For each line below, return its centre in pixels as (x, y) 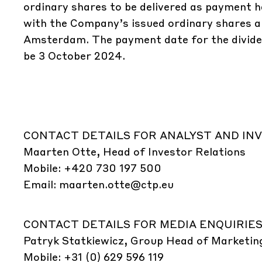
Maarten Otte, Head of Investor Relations (135, 151)
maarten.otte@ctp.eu (116, 184)
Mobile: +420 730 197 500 (92, 168)
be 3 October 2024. (74, 55)
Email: (41, 184)
